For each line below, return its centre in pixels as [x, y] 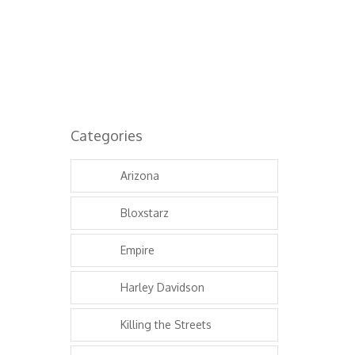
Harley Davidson [162, 288]
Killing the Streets [166, 325]
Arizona [140, 176]
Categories [107, 136]
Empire [137, 250]
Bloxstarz [145, 213]
